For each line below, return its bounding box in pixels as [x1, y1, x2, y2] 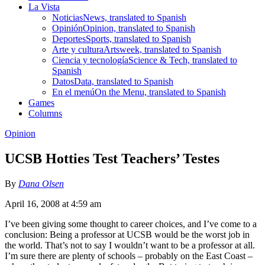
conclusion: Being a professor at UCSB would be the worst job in [5, 229, 250, 240]
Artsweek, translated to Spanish [104, 44, 221, 54]
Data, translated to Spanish [74, 76, 173, 86]
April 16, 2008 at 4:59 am [5, 198, 101, 209]
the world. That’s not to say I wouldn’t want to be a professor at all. [5, 240, 255, 250]
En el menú [52, 86, 95, 97]
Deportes [52, 33, 86, 44]
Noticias [52, 12, 83, 22]
